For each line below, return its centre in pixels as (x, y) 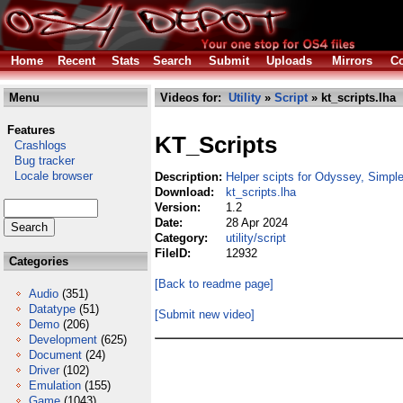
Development (63, 340)
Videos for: (193, 98)
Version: (179, 207)
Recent (76, 61)
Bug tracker (39, 161)
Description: (190, 177)
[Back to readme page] (214, 284)
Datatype (52, 309)
